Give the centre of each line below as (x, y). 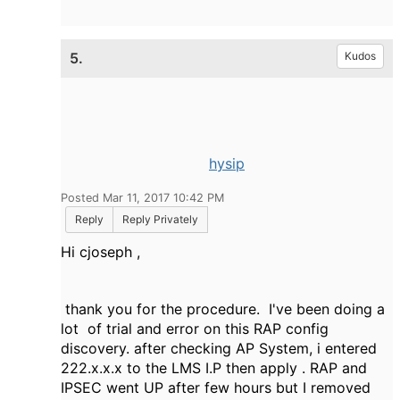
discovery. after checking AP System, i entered (219, 348)
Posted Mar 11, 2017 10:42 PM (142, 198)
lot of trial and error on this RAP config (195, 329)
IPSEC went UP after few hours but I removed (216, 387)
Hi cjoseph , (100, 252)
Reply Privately (160, 219)
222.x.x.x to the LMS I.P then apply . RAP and (214, 368)
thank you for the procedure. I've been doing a (223, 309)
